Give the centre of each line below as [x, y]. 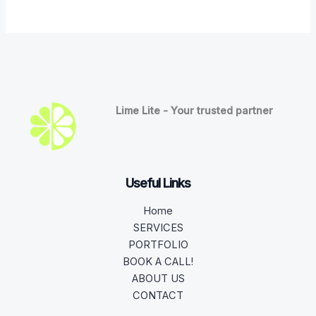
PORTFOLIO [158, 245]
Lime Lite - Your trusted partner [195, 110]
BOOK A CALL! [158, 262]
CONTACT [158, 296]
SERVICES [158, 228]
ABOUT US [158, 279]
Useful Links [158, 183]
